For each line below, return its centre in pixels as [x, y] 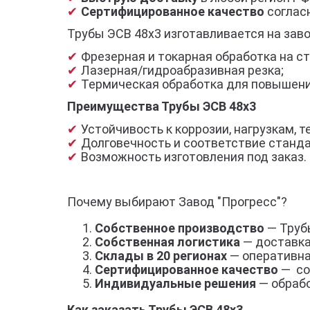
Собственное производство [180, 228]
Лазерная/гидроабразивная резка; [182, 70]
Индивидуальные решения [177, 284]
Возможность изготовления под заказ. [194, 156]
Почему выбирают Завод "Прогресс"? [177, 202]
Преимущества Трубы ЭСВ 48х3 [162, 107]
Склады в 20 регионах [162, 256]
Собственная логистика [169, 242]
